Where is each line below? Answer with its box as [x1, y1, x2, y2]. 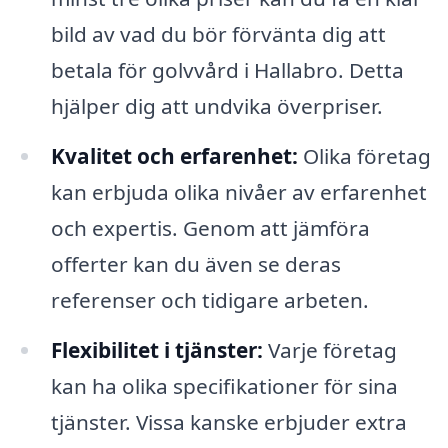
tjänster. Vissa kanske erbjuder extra [50, 408, 407, 437]
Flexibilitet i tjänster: [50, 336, 263, 365]
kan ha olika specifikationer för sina [50, 372, 398, 401]
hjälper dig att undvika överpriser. [50, 92, 383, 121]
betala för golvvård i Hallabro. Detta [50, 56, 404, 85]
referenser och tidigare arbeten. [50, 286, 369, 315]
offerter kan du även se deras [50, 250, 341, 279]
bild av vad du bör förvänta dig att [50, 20, 386, 49]
